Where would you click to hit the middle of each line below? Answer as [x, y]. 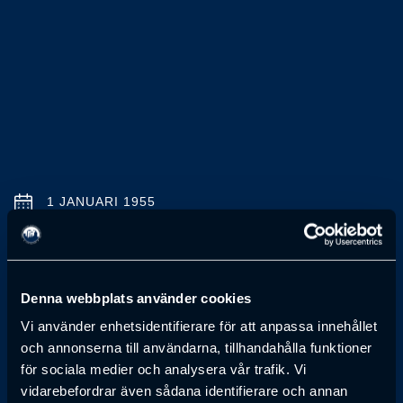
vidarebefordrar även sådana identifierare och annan [184, 390]
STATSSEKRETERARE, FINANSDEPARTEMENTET [175, 282]
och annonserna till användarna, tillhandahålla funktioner [197, 347]
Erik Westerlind [127, 249]
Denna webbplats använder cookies [136, 298]
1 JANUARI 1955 [101, 202]
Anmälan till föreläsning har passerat [162, 338]
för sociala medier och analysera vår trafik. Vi [164, 369]
